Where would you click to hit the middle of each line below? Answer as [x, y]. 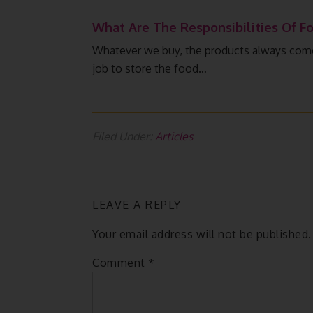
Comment [120, 263]
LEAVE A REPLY [137, 205]
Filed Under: [124, 136]
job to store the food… [150, 68]
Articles [174, 136]
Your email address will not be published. [202, 234]
